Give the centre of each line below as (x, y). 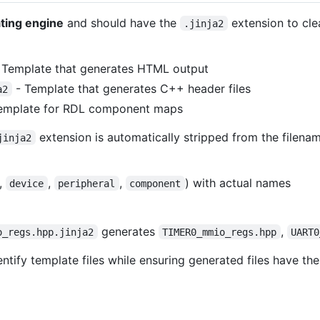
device (27, 183)
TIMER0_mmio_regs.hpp (220, 232)
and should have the (122, 22)
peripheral (87, 183)
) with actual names (237, 182)
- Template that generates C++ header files (131, 88)
